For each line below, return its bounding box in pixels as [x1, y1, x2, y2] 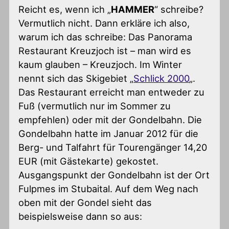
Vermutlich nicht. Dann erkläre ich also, [18, 17, 190, 29]
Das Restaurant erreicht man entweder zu [18, 86, 205, 98]
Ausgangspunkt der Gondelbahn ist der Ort [18, 169, 210, 181]
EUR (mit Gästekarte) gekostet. [18, 155, 159, 167]
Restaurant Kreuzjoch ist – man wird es [18, 45, 192, 57]
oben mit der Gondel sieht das [18, 197, 152, 209]
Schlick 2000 [133, 73, 190, 84]
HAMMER [111, 4, 155, 15]
